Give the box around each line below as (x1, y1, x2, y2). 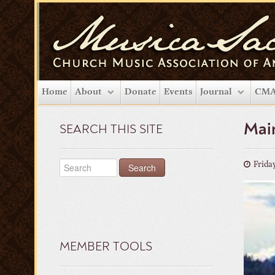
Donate (125, 88, 157, 97)
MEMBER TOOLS (60, 241, 152, 254)
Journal (200, 88, 232, 97)
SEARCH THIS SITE (60, 124, 163, 136)
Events (164, 88, 193, 97)
